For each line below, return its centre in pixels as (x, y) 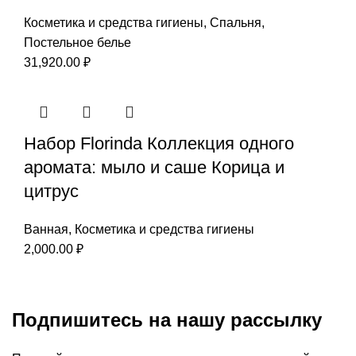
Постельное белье (77, 42)
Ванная (46, 229)
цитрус (51, 191)
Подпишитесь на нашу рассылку (167, 319)
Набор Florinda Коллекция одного (159, 143)
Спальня (236, 22)
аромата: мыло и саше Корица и (154, 167)
